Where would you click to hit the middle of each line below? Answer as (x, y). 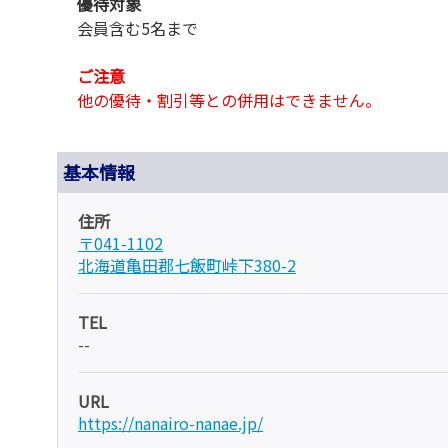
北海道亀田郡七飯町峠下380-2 (187, 264)
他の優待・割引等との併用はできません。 (229, 99)
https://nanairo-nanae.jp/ (170, 422)
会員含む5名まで (137, 27)
